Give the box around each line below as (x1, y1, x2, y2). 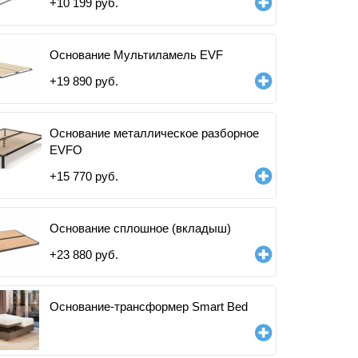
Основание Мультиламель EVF (50, 48, 223, 62)
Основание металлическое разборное (50, 126, 259, 140)
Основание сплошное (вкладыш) (50, 221, 231, 235)
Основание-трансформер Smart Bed (50, 300, 248, 313)
